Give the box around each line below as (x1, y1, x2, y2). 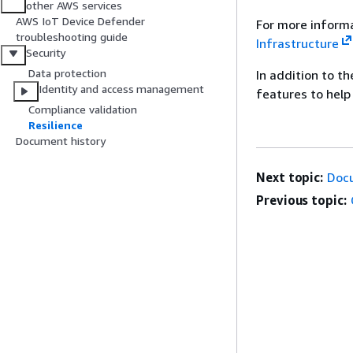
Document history (16, 134, 106, 148)
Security (26, 46, 66, 60)
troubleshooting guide (16, 30, 128, 44)
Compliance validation (28, 102, 137, 117)
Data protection (28, 66, 106, 80)
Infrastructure (256, 35, 339, 51)
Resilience (28, 118, 83, 132)
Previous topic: (256, 192, 347, 208)
